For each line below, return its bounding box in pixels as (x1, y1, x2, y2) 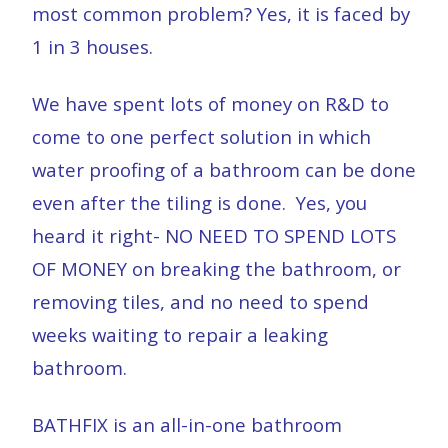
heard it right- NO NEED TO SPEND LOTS (32, 223, 396, 248)
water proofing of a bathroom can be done (32, 157, 416, 182)
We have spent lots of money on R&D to (32, 91, 389, 116)
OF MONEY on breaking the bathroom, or (32, 256, 401, 281)
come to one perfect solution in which (32, 124, 371, 149)
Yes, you (291, 190, 367, 215)
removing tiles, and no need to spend (32, 289, 369, 314)
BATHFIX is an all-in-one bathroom (32, 412, 342, 437)
